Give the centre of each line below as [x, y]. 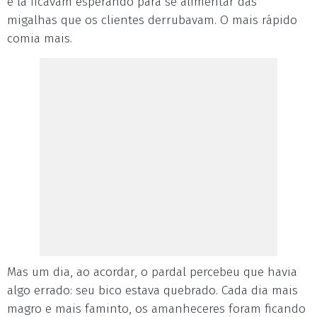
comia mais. [40, 39]
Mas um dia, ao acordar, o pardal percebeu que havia [152, 272]
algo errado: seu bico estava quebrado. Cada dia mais [152, 290]
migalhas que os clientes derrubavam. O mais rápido [152, 20]
